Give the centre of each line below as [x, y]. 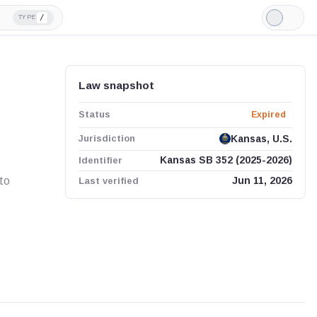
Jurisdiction [106, 138]
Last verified [108, 180]
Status [94, 114]
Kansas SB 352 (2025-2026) [226, 160]
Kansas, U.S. [261, 139]
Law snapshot [116, 85]
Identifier [100, 160]
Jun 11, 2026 [262, 181]
